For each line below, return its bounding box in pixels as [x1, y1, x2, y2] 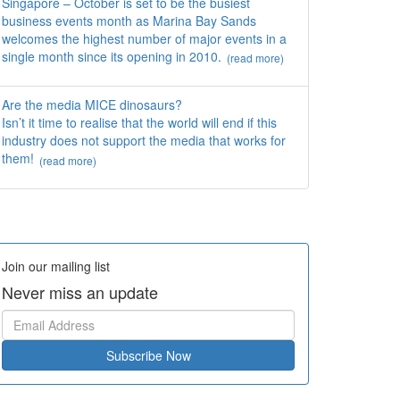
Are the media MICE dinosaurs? [2, 96, 182, 114]
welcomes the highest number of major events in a [2, 29, 287, 48]
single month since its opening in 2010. [2, 47, 221, 66]
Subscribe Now [105, 346, 191, 364]
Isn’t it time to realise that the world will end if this [2, 113, 277, 132]
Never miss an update [2, 279, 158, 304]
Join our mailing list [2, 256, 110, 275]
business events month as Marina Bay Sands [2, 12, 256, 30]
